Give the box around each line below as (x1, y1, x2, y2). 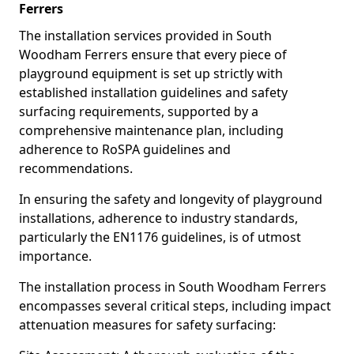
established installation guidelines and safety (19, 84, 288, 101)
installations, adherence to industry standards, (19, 209, 298, 227)
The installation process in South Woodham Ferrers (19, 278, 326, 296)
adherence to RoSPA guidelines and (19, 141, 231, 158)
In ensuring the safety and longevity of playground (19, 190, 322, 208)
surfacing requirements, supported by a (19, 103, 258, 120)
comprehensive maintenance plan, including (19, 122, 284, 139)
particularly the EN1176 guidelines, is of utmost (19, 228, 301, 246)
